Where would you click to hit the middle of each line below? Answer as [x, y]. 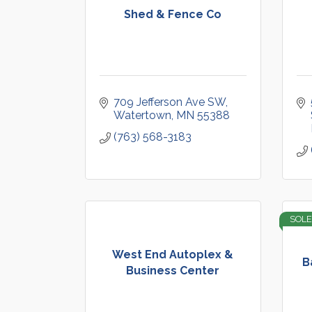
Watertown [142, 115]
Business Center [173, 270]
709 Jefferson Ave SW [170, 102]
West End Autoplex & [173, 254]
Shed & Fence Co [173, 14]
